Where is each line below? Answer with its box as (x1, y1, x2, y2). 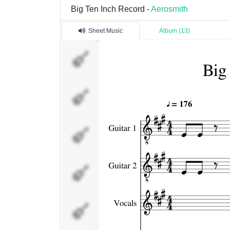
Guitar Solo (100, 206, 132, 214)
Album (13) (159, 27, 190, 35)
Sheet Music (88, 27, 123, 35)
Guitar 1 (100, 54, 123, 62)
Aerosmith (151, 4, 188, 14)
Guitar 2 (100, 92, 123, 100)
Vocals (100, 130, 119, 138)
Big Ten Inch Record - (71, 4, 151, 14)
